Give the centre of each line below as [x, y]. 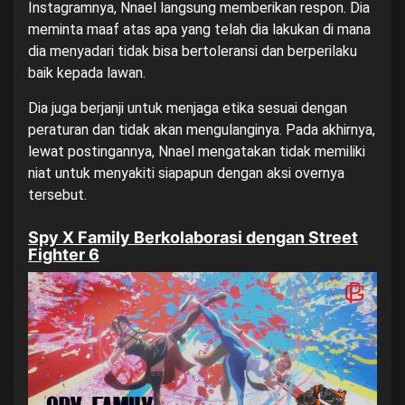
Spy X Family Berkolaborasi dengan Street [193, 238]
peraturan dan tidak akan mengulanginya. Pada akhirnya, [202, 130]
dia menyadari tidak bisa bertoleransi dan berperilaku [193, 52]
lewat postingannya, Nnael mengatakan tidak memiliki [197, 152]
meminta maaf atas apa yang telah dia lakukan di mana [199, 30]
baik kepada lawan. [87, 73]
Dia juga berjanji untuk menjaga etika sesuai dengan [188, 108]
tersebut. [57, 195]
